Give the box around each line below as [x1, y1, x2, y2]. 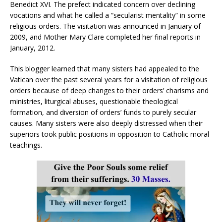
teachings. [10, 140, 42, 150]
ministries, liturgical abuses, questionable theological [10, 96, 178, 106]
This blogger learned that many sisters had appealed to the [10, 63, 199, 73]
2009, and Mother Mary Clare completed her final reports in [10, 32, 201, 42]
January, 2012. [10, 43, 55, 53]
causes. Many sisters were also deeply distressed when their [10, 118, 203, 128]
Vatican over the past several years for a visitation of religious [10, 74, 208, 84]
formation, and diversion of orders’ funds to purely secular [10, 107, 196, 117]
